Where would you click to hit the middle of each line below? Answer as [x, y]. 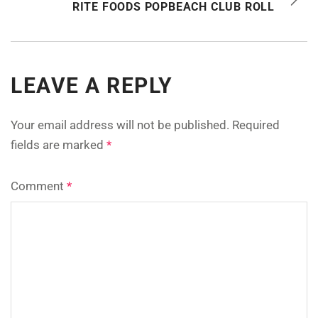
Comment [39, 186]
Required [256, 125]
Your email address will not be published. [120, 125]
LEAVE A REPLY [92, 86]
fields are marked [59, 145]
